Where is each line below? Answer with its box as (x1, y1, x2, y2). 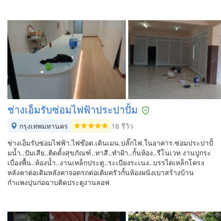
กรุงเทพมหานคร (17, 121, 68, 131)
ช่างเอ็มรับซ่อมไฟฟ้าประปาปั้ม (7, 102, 138, 116)
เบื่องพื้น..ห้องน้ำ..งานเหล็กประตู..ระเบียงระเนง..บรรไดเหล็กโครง (7, 157, 204, 167)
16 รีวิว (111, 121, 133, 131)
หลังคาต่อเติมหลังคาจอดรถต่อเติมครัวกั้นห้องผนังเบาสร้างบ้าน (7, 167, 194, 177)
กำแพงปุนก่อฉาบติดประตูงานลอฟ (7, 177, 110, 187)
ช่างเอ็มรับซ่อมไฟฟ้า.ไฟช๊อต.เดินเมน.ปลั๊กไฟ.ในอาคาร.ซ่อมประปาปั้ (7, 138, 213, 147)
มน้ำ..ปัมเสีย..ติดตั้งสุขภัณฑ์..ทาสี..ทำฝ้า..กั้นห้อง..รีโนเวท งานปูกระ (7, 147, 211, 157)
